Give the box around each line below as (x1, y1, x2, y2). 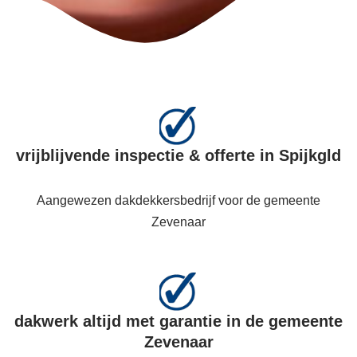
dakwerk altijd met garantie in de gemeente (14, 312, 343, 330)
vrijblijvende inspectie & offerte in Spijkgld (16, 147, 341, 164)
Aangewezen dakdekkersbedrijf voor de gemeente (37, 194, 320, 207)
